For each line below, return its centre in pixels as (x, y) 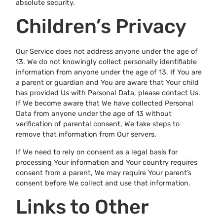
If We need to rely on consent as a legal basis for (97, 152)
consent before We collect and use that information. (103, 183)
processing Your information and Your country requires (107, 162)
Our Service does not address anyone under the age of (107, 52)
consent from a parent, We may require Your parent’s (104, 173)
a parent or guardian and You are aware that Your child (107, 83)
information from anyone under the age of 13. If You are (109, 73)
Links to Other (82, 207)
